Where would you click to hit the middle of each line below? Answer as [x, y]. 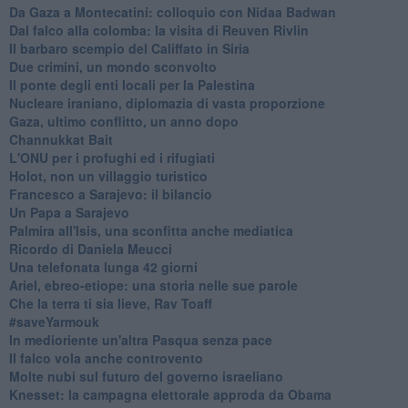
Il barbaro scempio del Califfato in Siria [129, 48]
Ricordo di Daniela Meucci [90, 248]
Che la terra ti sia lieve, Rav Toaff [110, 303]
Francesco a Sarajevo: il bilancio [110, 194]
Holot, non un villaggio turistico [108, 175]
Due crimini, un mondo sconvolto [112, 66]
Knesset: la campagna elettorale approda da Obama [170, 394]
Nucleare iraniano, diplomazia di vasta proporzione [167, 102]
